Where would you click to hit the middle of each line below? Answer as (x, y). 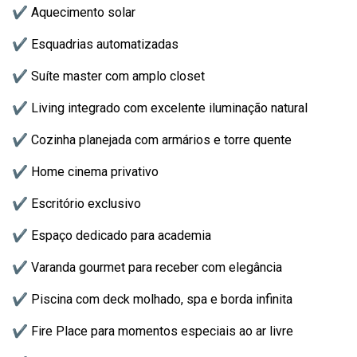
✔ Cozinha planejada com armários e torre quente (152, 140)
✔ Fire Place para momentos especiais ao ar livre (153, 331)
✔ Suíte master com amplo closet (108, 76)
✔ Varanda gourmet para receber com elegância (147, 267)
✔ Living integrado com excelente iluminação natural (160, 108)
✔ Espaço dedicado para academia (112, 235)
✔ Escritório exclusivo (76, 204)
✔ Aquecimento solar (74, 12)
